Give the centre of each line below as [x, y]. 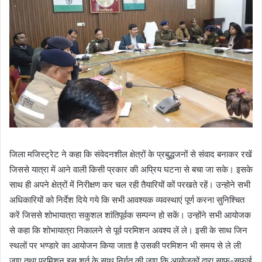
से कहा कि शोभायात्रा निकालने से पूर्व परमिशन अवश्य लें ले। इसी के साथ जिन [128, 230]
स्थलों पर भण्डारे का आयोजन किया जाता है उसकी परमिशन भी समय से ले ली [125, 246]
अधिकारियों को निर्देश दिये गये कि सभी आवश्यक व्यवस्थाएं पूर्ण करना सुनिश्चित [127, 200]
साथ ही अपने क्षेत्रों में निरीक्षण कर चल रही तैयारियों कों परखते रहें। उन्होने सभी [130, 185]
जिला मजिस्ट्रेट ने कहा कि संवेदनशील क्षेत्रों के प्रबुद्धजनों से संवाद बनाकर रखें [131, 154]
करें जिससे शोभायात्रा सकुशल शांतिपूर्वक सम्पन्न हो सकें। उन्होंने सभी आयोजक [130, 215]
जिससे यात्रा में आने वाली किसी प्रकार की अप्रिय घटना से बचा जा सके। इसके [131, 170]
